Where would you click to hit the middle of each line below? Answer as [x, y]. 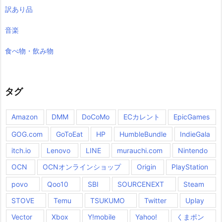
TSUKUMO [108, 200]
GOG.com [27, 134]
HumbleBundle [143, 134]
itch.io [21, 150]
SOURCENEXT [141, 184]
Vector [22, 217]
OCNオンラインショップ [82, 166]
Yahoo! [146, 217]
